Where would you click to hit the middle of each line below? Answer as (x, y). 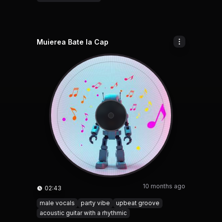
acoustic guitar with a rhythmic (83, 213)
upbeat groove (138, 203)
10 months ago (164, 186)
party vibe (95, 203)
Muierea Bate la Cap (73, 42)
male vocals (57, 203)
